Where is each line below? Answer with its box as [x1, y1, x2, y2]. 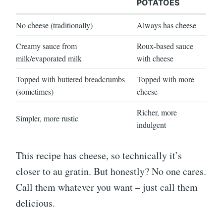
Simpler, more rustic [16, 112, 78, 123]
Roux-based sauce [137, 40, 193, 51]
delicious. [16, 196, 55, 210]
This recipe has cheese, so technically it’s [16, 149, 182, 163]
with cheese [137, 53, 173, 63]
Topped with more [137, 73, 194, 84]
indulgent [137, 119, 166, 130]
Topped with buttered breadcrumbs [16, 73, 125, 84]
